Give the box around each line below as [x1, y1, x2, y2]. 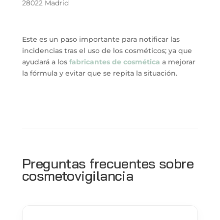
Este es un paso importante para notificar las [22, 34, 180, 44]
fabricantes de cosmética [69, 57, 160, 66]
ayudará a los [22, 57, 69, 66]
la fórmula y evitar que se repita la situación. [22, 68, 177, 78]
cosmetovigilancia [22, 166, 134, 184]
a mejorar [162, 57, 195, 66]
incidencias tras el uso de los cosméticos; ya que [22, 46, 192, 55]
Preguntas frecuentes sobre [22, 154, 194, 172]
